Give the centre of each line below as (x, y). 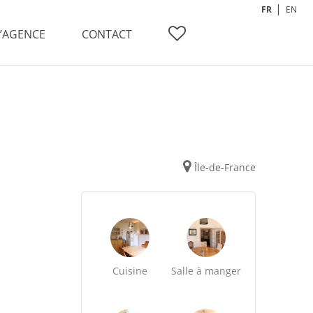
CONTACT (107, 34)
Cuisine (130, 271)
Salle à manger (206, 271)
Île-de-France (225, 167)
